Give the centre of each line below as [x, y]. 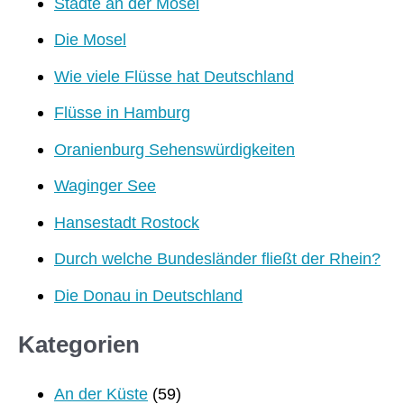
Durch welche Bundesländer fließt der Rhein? [217, 259]
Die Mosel [90, 40]
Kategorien [79, 345]
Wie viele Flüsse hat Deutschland [174, 76]
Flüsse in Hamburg [122, 113]
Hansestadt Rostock [127, 222]
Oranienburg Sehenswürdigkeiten [174, 149]
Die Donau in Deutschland [148, 295]
